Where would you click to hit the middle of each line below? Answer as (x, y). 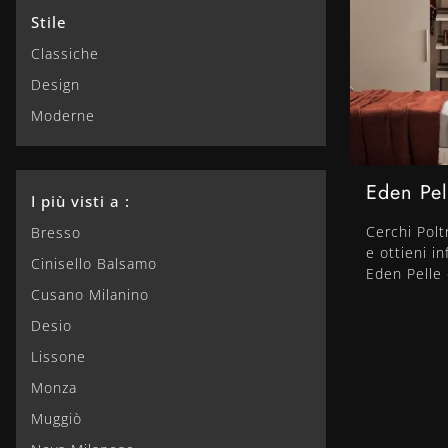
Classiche (65, 53)
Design (55, 84)
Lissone (58, 356)
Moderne (63, 115)
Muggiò (56, 418)
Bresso (56, 232)
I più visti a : (80, 200)
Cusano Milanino (90, 294)
